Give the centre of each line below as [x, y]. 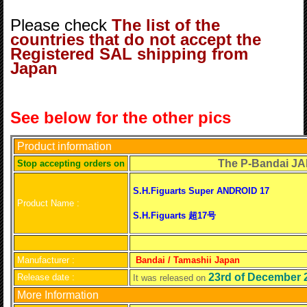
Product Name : [47, 203]
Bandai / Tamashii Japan [188, 260]
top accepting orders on [74, 163]
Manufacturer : [45, 260]
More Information [57, 295]
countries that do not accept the [136, 39]
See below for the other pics [123, 118]
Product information [63, 146]
